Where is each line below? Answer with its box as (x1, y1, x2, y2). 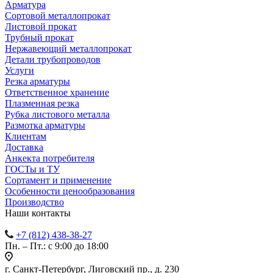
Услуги (5, 65, 34, 76)
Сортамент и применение (5, 174, 112, 185)
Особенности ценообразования (5, 185, 135, 196)
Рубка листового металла (5, 108, 110, 119)
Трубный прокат (5, 32, 74, 43)
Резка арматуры (5, 76, 70, 87)
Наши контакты (5, 207, 71, 218)
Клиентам (5, 130, 46, 141)
